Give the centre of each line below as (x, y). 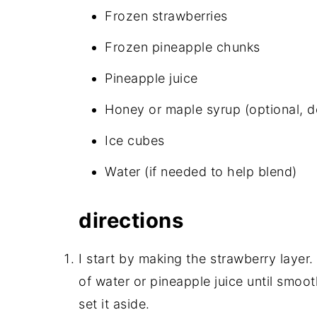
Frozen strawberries (166, 16)
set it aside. (114, 304)
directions (131, 221)
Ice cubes (135, 141)
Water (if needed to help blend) (201, 172)
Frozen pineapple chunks (183, 47)
